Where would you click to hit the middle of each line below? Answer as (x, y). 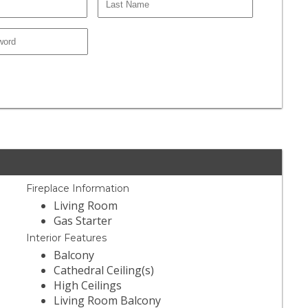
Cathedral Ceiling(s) (104, 271)
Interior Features (67, 238)
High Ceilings (88, 286)
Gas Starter (83, 221)
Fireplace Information (78, 189)
